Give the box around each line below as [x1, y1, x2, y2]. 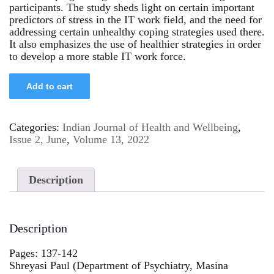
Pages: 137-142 [9, 247, 78, 260]
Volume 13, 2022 [73, 133, 149, 146]
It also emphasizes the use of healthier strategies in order [9, 37, 261, 50]
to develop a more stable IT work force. [9, 50, 186, 62]
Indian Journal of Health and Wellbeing [62, 120, 238, 133]
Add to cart [26, 81, 73, 91]
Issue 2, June [9, 133, 67, 146]
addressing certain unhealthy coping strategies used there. [9, 25, 265, 38]
